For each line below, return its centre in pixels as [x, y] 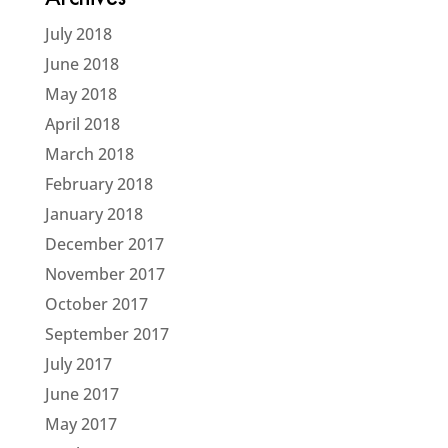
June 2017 [81, 394]
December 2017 [104, 244]
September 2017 [106, 334]
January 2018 [93, 214]
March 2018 [89, 154]
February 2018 [98, 184]
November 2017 [104, 274]
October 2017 [96, 304]
